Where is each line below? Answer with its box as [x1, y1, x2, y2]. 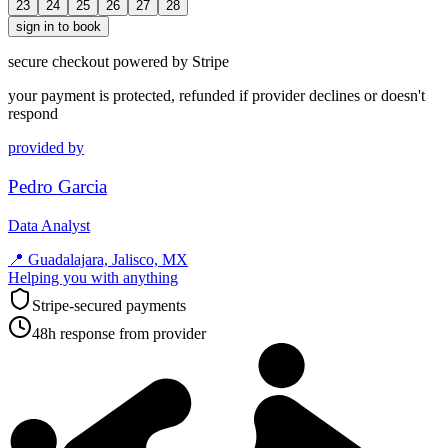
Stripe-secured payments [32, 296, 186, 314]
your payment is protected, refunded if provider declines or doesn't [8, 87, 425, 105]
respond [8, 105, 58, 123]
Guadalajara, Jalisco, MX [28, 250, 188, 268]
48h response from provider [32, 324, 206, 342]
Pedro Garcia [8, 175, 107, 197]
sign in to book [16, 19, 101, 35]
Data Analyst [8, 216, 90, 234]
